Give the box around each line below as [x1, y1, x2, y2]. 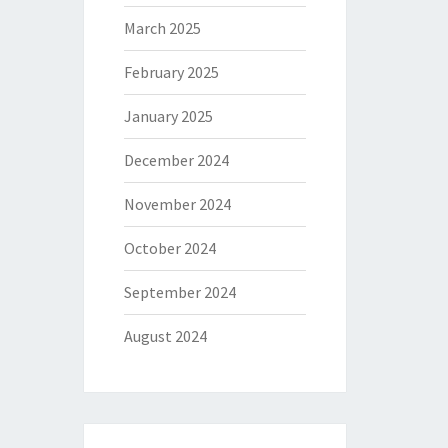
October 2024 [123, 238, 216, 258]
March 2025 [123, 18, 201, 38]
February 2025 [123, 62, 219, 82]
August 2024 [123, 326, 207, 346]
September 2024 [123, 282, 236, 302]
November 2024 [123, 194, 231, 214]
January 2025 [123, 106, 213, 126]
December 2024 [123, 150, 229, 170]
